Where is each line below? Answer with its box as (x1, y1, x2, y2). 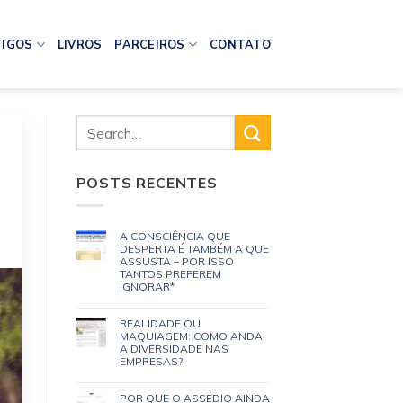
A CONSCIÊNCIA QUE (119, 228, 230, 243)
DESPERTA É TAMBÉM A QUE (119, 241, 269, 255)
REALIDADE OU (119, 316, 201, 330)
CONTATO (210, 37, 271, 51)
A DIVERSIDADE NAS (119, 341, 228, 355)
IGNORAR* (119, 279, 175, 293)
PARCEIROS (114, 37, 185, 51)
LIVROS (57, 37, 103, 51)
